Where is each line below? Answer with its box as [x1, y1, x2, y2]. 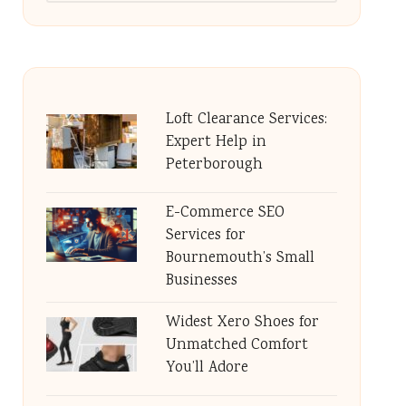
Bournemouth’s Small [165, 247, 314, 270]
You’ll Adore [165, 357, 248, 380]
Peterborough [165, 154, 263, 177]
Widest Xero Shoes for [165, 312, 319, 334]
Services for [165, 225, 246, 247]
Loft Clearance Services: [165, 109, 327, 131]
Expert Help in [165, 131, 266, 154]
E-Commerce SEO [165, 202, 285, 225]
